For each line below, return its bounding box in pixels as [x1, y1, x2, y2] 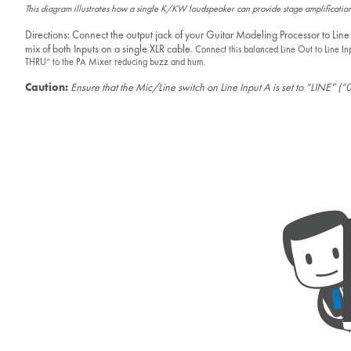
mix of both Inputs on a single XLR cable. [25, 41, 195, 56]
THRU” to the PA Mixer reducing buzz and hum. [25, 55, 205, 68]
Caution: [25, 79, 68, 94]
